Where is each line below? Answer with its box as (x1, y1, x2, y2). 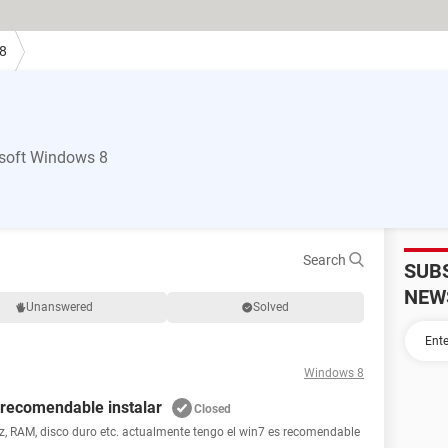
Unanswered (25, 300, 93, 314)
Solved (253, 300, 290, 314)
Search (303, 252, 349, 268)
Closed (194, 402, 231, 416)
